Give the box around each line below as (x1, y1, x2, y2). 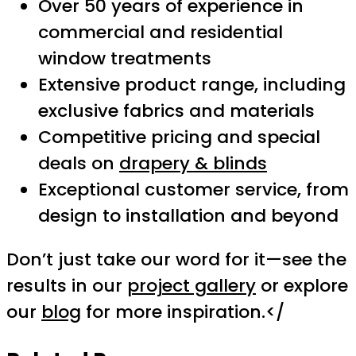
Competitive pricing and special (38, 125, 320, 150)
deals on (38, 151, 119, 176)
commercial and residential (38, 20, 283, 45)
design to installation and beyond (38, 203, 339, 229)
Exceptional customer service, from (38, 177, 349, 203)
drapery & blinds (119, 151, 267, 176)
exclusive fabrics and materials (38, 99, 315, 124)
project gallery (127, 273, 256, 299)
